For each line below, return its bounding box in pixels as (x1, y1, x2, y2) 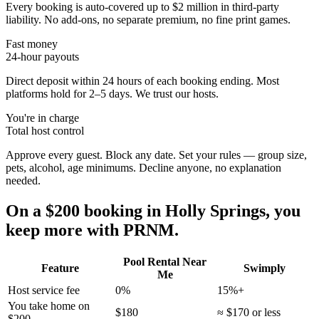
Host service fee (8, 284, 80, 297)
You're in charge (6, 111, 79, 124)
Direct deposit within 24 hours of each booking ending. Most (6, 74, 279, 87)
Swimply (243, 262, 286, 275)
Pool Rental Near (123, 256, 206, 268)
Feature (41, 262, 79, 275)
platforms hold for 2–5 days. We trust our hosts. (6, 87, 219, 100)
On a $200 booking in (6, 201, 165, 220)
